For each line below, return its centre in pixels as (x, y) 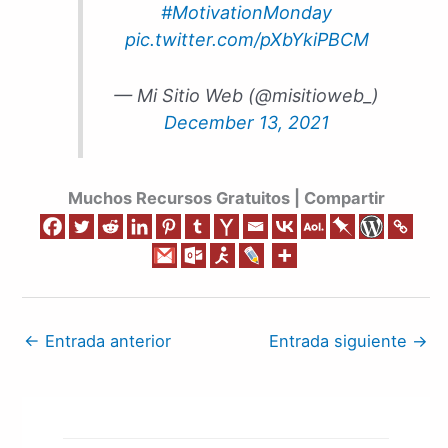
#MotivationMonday (247, 13)
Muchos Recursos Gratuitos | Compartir (226, 197)
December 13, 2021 (247, 123)
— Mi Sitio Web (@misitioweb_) (247, 96)
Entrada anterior (105, 341)
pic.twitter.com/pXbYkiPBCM (246, 40)
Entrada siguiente (340, 341)
